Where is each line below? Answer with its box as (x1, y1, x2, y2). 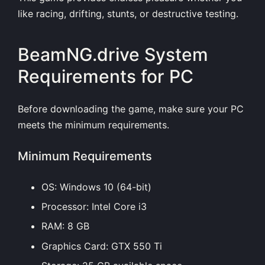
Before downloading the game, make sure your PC (18, 102, 244, 115)
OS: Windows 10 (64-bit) (41, 180, 151, 193)
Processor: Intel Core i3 (41, 200, 147, 212)
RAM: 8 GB (41, 220, 89, 232)
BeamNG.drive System (18, 44, 208, 66)
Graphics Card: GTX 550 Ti (41, 240, 162, 252)
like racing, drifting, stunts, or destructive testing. (18, 7, 238, 20)
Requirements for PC (18, 66, 193, 88)
